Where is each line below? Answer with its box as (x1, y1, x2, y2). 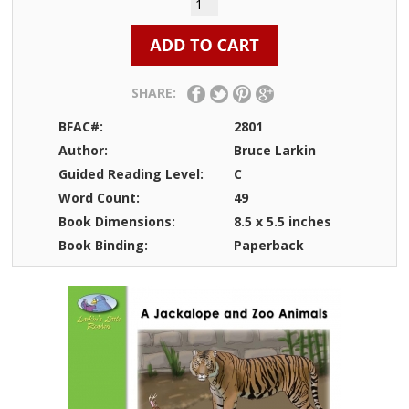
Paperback (233, 236, 304, 255)
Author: (58, 142, 109, 160)
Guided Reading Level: (58, 165, 204, 184)
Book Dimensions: (58, 213, 176, 231)
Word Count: (58, 189, 141, 207)
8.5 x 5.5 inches (233, 213, 331, 231)
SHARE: (131, 84, 187, 102)
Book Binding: (58, 236, 149, 255)
